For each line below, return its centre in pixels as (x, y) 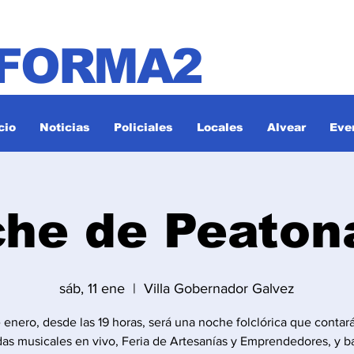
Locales (220, 127)
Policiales (143, 127)
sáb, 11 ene (92, 288)
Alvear (286, 127)
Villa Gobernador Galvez (219, 288)
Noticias (65, 127)
